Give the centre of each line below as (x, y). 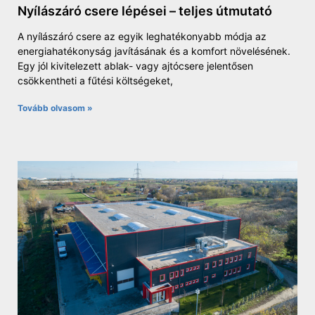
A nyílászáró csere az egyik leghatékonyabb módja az (142, 36)
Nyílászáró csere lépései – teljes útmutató (145, 11)
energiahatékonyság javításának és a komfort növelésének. (154, 51)
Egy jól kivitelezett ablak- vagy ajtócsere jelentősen (135, 65)
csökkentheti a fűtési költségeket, (95, 80)
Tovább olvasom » (55, 108)
